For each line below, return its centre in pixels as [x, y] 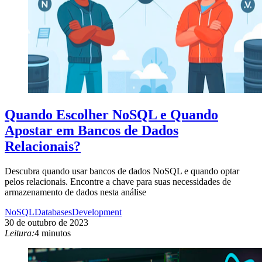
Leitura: [20, 233]
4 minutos [53, 233]
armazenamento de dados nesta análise [75, 192]
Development [97, 212]
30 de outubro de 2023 [46, 222]
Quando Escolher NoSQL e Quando [111, 114]
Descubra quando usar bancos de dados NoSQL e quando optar [122, 171]
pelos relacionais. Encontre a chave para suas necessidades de [118, 181]
